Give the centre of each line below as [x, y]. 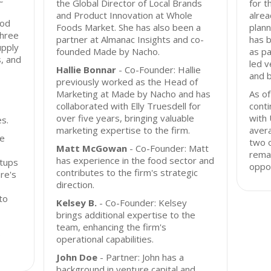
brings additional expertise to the [126, 215]
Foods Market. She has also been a [129, 27]
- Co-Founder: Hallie [159, 70]
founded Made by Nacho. [108, 51]
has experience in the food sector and [135, 160]
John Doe [77, 257]
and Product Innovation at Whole [125, 15]
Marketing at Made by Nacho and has [134, 94]
